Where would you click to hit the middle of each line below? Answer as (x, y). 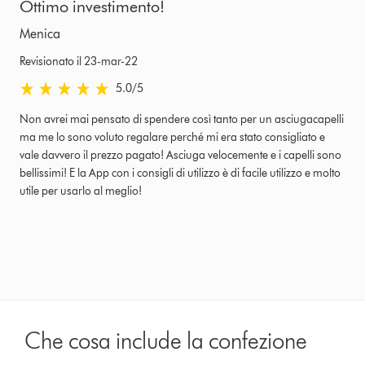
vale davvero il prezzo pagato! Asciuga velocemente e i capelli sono (180, 155)
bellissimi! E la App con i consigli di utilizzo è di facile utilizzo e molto (180, 173)
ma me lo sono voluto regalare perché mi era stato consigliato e (172, 137)
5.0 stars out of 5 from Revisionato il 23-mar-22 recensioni (158, 87)
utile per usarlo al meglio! (81, 191)
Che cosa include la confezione (166, 340)
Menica (40, 33)
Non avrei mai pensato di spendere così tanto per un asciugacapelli (182, 119)
